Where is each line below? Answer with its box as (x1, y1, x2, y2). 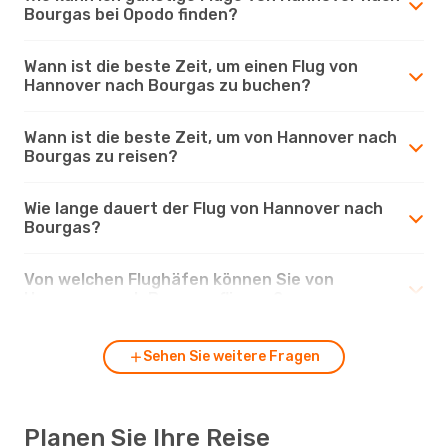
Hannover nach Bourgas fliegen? (24, 288, 283, 308)
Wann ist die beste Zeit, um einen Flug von (24, 56, 358, 76)
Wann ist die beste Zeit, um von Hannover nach (24, 127, 397, 147)
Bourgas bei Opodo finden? (24, 4, 238, 24)
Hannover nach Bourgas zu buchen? (24, 75, 311, 95)
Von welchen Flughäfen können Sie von (24, 269, 334, 289)
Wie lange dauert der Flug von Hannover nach (24, 198, 383, 218)
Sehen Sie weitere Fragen (142, 347, 320, 365)
